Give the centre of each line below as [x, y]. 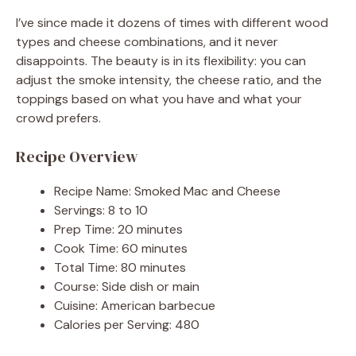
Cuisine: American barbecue [135, 305]
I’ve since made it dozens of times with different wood [172, 22]
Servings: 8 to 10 [101, 210]
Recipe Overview [77, 156]
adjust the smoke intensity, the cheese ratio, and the [169, 79]
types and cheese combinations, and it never [147, 41]
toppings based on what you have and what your [159, 99]
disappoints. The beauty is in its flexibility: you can [161, 60]
